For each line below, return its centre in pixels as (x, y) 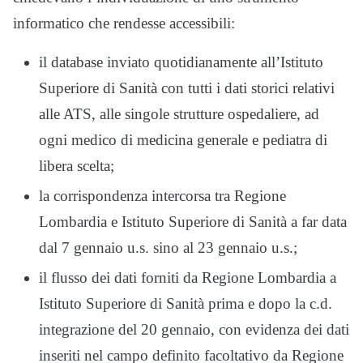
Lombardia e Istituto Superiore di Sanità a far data (193, 222)
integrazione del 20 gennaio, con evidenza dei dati (194, 329)
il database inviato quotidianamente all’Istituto (181, 62)
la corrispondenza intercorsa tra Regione (162, 196)
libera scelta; (77, 166)
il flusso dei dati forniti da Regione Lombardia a (188, 277)
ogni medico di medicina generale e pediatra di (183, 140)
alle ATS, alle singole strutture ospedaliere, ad (179, 114)
